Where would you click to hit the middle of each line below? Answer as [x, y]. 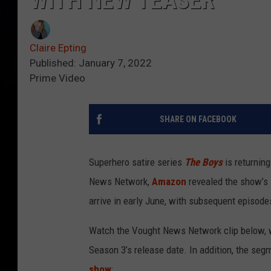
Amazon [169, 181]
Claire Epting [58, 47]
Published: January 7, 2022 [91, 63]
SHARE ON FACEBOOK [198, 119]
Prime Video [57, 78]
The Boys [204, 162]
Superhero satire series [137, 162]
